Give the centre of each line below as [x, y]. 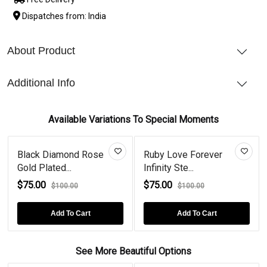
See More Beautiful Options [133, 251]
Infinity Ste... [169, 167]
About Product [41, 50]
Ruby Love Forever [183, 154]
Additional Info [41, 83]
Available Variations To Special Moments [133, 119]
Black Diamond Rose [60, 154]
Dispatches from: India [63, 16]
